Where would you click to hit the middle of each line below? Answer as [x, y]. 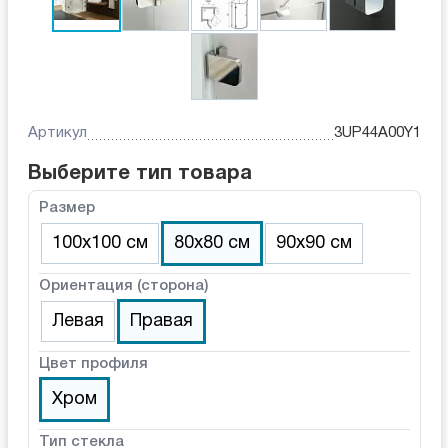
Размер [66, 208]
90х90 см [313, 244]
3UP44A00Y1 [377, 133]
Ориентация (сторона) [123, 286]
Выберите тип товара [139, 174]
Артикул [57, 133]
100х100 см [99, 244]
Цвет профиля [93, 364]
